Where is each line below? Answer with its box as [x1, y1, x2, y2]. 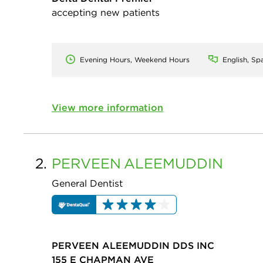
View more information [52, 102, 163, 114]
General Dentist [52, 177, 123, 190]
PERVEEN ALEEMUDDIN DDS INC [52, 239, 214, 251]
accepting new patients [52, 6, 160, 19]
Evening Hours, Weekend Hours [80, 55, 190, 65]
